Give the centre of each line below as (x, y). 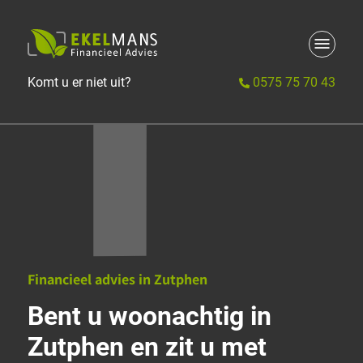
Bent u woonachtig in (149, 316)
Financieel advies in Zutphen (117, 280)
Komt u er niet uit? (79, 83)
